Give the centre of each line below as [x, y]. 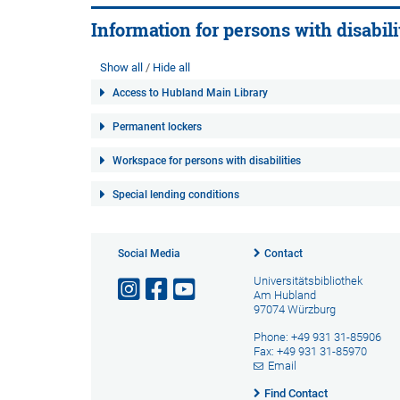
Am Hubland [284, 295]
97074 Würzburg [294, 309]
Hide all [171, 67]
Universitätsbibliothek [308, 281]
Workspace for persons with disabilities [207, 161]
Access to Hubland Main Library [190, 93]
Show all [121, 67]
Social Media [149, 254]
